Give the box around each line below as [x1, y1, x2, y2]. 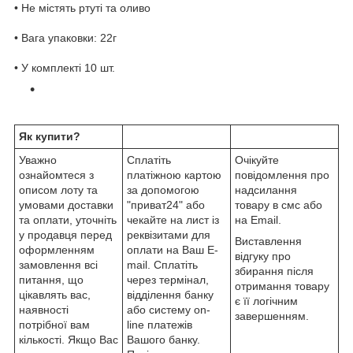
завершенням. [235, 309, 309, 322]
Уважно [19, 153, 57, 166]
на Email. [235, 213, 281, 226]
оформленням [19, 243, 95, 256]
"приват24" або [127, 198, 205, 211]
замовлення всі [19, 258, 98, 271]
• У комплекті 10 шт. [14, 61, 115, 74]
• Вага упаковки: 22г [14, 31, 117, 44]
